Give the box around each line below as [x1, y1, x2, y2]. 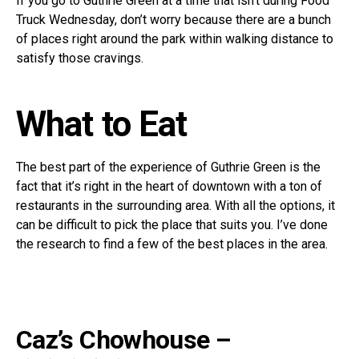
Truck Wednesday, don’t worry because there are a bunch [16, 12, 331, 28]
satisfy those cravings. [16, 50, 143, 67]
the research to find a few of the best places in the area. [16, 236, 328, 252]
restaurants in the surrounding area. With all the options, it [16, 198, 335, 214]
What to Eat [16, 103, 188, 146]
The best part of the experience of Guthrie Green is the [16, 159, 321, 175]
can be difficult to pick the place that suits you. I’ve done [16, 217, 328, 233]
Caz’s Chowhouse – [16, 325, 232, 356]
